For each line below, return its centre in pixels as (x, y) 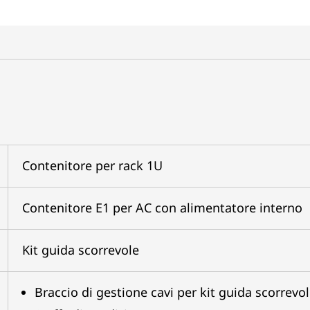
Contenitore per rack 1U (92, 165)
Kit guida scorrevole (80, 250)
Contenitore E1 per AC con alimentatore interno (162, 208)
